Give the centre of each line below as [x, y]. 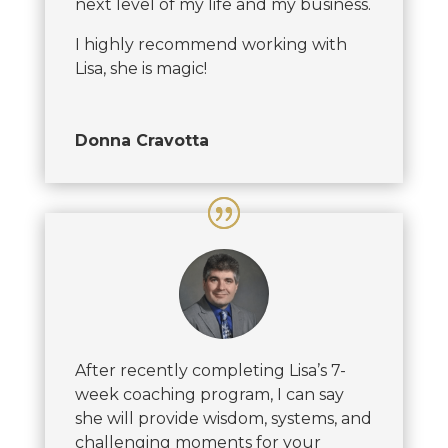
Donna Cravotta [141, 141]
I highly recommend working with [210, 45]
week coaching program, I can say [209, 395]
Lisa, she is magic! [140, 69]
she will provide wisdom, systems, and [223, 419]
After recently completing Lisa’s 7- [210, 371]
